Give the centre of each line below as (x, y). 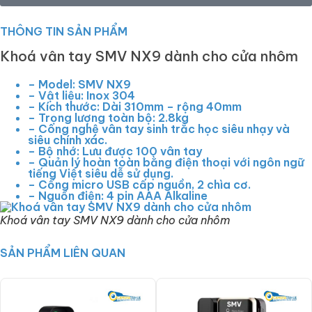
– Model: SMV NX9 (79, 85)
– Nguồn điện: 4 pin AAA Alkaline (118, 196)
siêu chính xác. (68, 140)
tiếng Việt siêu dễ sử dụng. (101, 174)
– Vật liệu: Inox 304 (81, 96)
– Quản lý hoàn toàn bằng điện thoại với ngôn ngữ (166, 163)
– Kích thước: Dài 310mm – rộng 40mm (135, 107)
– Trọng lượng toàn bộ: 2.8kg (108, 118)
